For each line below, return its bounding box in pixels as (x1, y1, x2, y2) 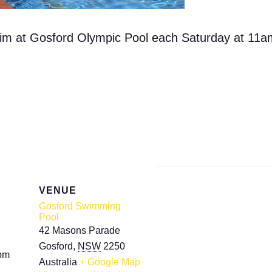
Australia (39, 257, 77, 267)
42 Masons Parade (39, 225, 120, 236)
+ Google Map (80, 257, 140, 267)
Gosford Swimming (39, 201, 121, 211)
